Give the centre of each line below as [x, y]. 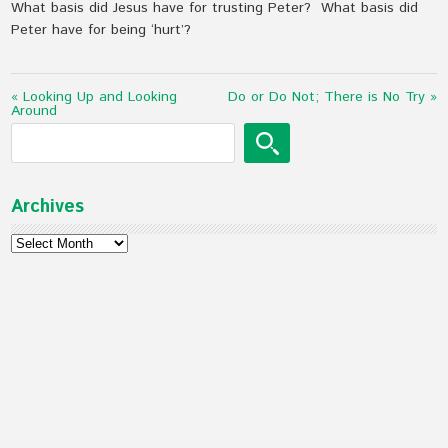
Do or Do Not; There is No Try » [332, 97]
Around [34, 111]
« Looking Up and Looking [94, 97]
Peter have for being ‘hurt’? [101, 30]
